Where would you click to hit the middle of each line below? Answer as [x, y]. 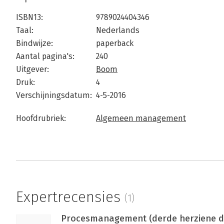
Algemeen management [141, 118]
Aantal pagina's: [45, 56]
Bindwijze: [34, 43]
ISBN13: [29, 17]
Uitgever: [32, 69]
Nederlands [118, 30]
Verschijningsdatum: [54, 95]
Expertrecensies [70, 197]
